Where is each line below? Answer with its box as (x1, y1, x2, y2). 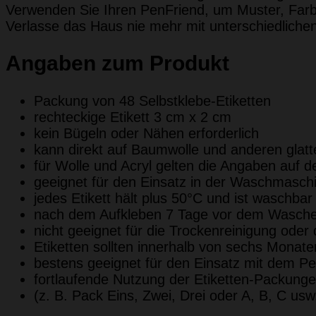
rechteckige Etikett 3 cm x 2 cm (34, 109, 231, 126)
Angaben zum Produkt (6, 51, 229, 75)
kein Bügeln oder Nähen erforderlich (34, 126, 259, 142)
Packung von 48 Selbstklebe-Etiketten (34, 93, 271, 109)
